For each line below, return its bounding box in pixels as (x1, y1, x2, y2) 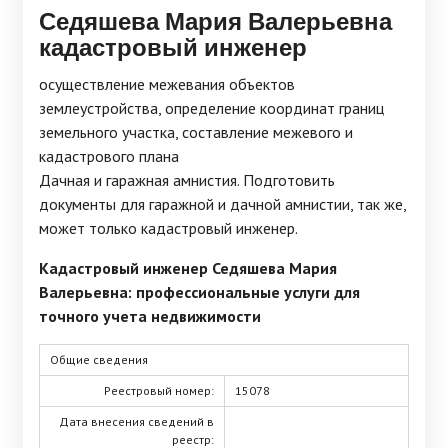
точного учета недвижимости (39, 306, 261, 326)
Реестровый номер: (104, 383, 214, 398)
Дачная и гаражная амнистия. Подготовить (39, 170, 335, 190)
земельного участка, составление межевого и (39, 122, 353, 142)
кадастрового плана (39, 146, 179, 166)
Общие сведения (50, 352, 148, 367)
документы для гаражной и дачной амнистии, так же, (39, 194, 406, 214)
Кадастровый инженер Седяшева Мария (39, 258, 337, 278)
